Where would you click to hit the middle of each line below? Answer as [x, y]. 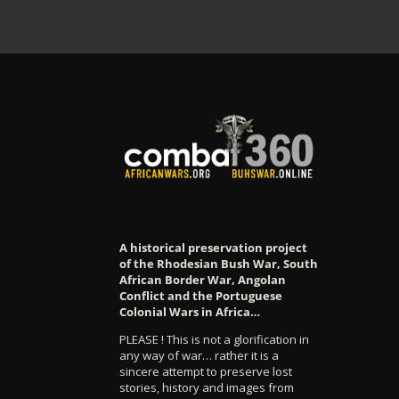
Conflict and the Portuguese [201, 295]
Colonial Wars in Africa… [190, 311]
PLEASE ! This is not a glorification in [215, 339]
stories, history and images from [207, 387]
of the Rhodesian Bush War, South [219, 263]
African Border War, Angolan [203, 279]
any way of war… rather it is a [199, 355]
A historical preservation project [214, 247]
